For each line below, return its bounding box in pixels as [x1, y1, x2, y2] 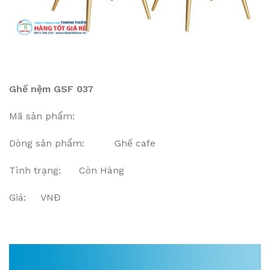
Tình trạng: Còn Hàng [9, 165, 124, 176]
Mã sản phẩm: [9, 110, 78, 122]
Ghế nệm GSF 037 [9, 83, 93, 95]
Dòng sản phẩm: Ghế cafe [9, 137, 155, 149]
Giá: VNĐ [9, 192, 61, 203]
